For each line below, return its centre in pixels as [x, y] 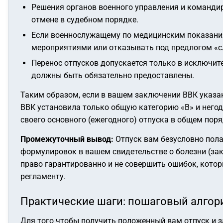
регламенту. [43, 176]
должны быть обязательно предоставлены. [113, 75]
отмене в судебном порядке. [85, 20]
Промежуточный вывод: [67, 139]
